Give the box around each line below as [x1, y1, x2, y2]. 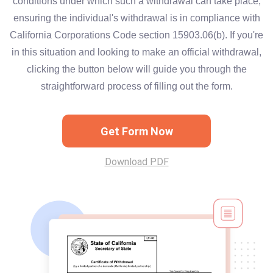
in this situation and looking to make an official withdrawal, [12, 47, 261, 57]
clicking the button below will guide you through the [26, 64, 247, 74]
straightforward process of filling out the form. [40, 81, 233, 91]
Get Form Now [100, 124, 173, 138]
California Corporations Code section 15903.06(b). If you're [10, 30, 263, 40]
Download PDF [104, 156, 169, 168]
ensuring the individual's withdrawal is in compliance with [13, 13, 260, 23]
